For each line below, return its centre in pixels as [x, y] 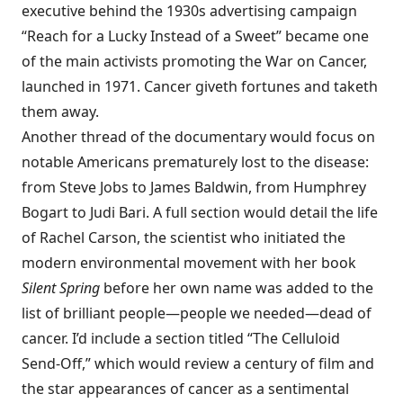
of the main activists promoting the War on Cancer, [194, 61]
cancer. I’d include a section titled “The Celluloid [181, 338]
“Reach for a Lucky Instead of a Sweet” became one [195, 36]
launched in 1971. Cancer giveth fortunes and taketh [200, 86]
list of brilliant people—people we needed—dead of [197, 313]
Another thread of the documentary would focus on [198, 137]
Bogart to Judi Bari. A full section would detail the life [200, 212]
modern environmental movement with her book [189, 263]
